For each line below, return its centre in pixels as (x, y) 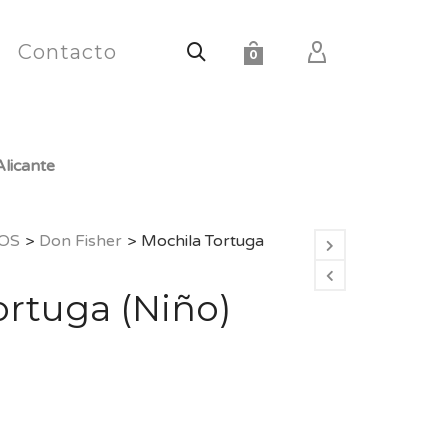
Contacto (67, 52)
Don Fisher (80, 241)
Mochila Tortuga (202, 241)
